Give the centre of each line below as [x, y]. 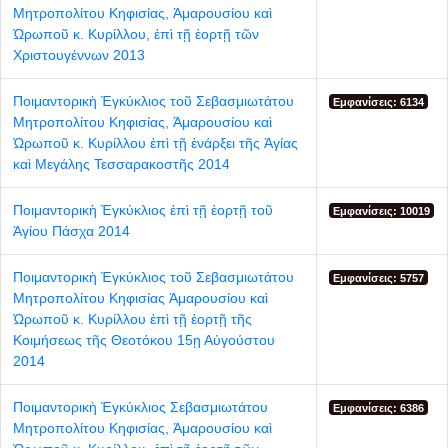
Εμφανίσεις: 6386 [379, 407]
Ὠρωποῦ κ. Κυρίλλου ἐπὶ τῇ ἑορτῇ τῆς [132, 318]
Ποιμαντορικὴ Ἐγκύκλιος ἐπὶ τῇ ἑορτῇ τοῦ [143, 209]
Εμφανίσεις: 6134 [379, 101]
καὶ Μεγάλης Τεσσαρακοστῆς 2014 [121, 163]
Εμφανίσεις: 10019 [382, 210]
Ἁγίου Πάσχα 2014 [71, 230]
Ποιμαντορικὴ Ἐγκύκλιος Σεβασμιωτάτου [140, 406]
